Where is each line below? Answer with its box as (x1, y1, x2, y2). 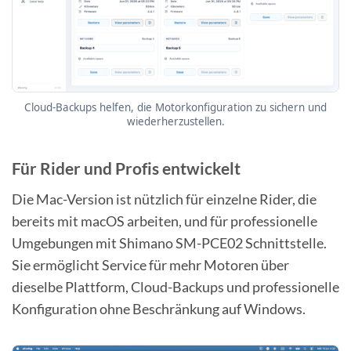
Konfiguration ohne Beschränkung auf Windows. (12, 299, 306, 317)
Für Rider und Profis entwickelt (12, 158, 241, 179)
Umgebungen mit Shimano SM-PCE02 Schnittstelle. (12, 233, 327, 251)
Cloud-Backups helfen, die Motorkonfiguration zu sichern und (24, 100, 327, 115)
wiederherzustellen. (126, 114, 225, 129)
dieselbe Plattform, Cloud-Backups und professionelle (12, 277, 339, 295)
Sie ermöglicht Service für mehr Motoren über (12, 255, 289, 273)
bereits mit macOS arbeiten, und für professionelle (12, 212, 317, 230)
